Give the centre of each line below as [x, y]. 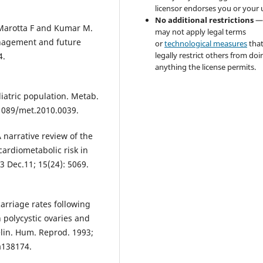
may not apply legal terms [201, 31]
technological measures [206, 43]
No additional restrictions [205, 20]
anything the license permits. [206, 67]
